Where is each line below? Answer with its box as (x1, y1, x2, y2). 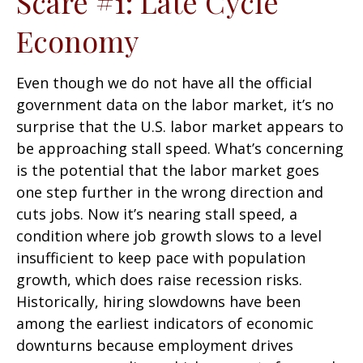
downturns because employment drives (16, 335, 293, 355)
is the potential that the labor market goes (16, 160, 319, 180)
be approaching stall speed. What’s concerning (16, 139, 344, 158)
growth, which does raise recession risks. (16, 270, 302, 289)
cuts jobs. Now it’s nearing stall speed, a (16, 204, 297, 224)
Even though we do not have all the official (16, 73, 312, 92)
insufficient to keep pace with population (16, 248, 305, 267)
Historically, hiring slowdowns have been (16, 292, 301, 311)
